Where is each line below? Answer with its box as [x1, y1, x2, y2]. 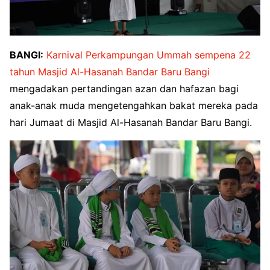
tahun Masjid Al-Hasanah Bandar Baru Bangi [10, 66, 210, 78]
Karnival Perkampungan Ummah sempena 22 [46, 49, 251, 61]
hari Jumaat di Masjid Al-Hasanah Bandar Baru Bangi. [10, 116, 252, 129]
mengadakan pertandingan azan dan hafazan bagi [10, 83, 239, 95]
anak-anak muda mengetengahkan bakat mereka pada [10, 99, 258, 112]
